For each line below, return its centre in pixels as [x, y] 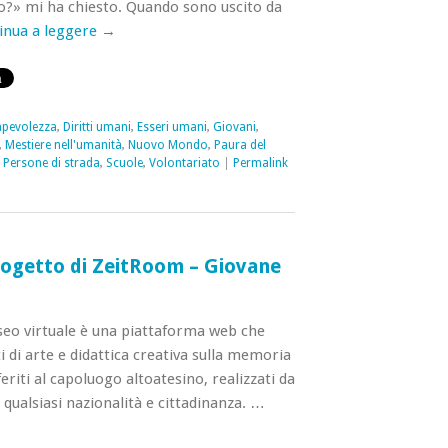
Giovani [234, 127]
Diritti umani [96, 127]
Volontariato [184, 163]
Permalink [260, 163]
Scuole [124, 163]
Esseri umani [171, 127]
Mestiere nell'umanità [63, 145]
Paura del [239, 145]
